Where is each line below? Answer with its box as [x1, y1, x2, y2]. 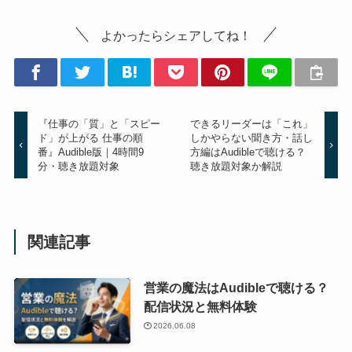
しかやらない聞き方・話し [189, 131, 313, 144]
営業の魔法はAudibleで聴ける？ [143, 280, 328, 295]
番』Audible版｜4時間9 [38, 145, 145, 158]
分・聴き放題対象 [38, 159, 120, 172]
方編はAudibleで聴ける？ [189, 145, 306, 158]
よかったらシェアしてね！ [101, 27, 251, 42]
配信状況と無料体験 [143, 299, 257, 314]
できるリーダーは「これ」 [189, 117, 313, 130]
